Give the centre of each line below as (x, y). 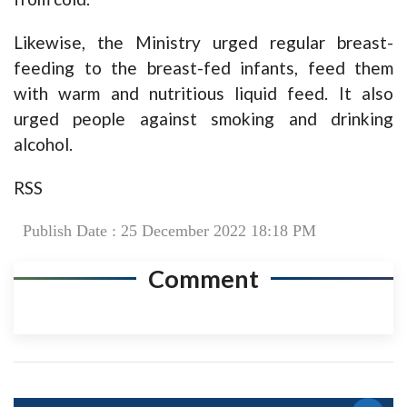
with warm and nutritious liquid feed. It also (203, 93)
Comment (203, 278)
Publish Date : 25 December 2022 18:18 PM (169, 230)
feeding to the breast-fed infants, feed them (203, 67)
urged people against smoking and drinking (203, 118)
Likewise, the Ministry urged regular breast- (203, 42)
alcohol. (43, 144)
